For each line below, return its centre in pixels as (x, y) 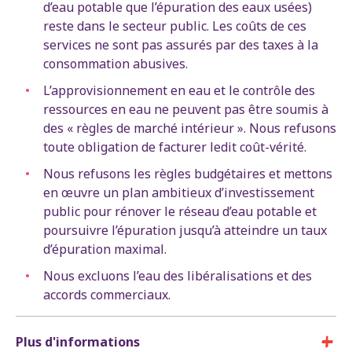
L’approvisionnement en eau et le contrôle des (179, 90)
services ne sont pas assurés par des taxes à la (181, 44)
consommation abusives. (115, 63)
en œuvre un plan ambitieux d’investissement (179, 192)
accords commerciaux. (107, 294)
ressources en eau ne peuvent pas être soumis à (186, 109)
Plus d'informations (78, 341)
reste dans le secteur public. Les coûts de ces (175, 26)
